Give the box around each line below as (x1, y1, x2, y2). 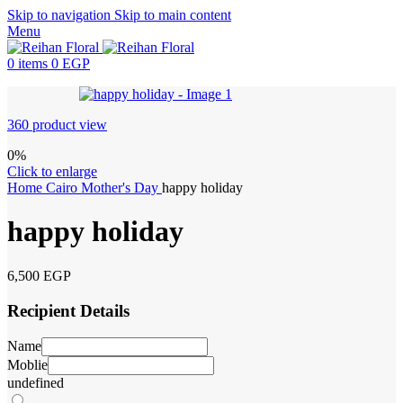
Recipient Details (7, 300, 130, 320)
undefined (7, 375, 64, 391)
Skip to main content (114, 7, 231, 22)
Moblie (7, 357, 48, 373)
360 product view (7, 117, 107, 132)
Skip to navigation (7, 7, 114, 22)
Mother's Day (81, 180, 162, 195)
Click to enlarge (7, 164, 97, 179)
